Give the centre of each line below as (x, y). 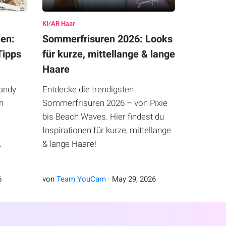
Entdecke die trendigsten (88, 90)
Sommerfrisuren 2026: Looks (107, 39)
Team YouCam (81, 179)
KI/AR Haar (59, 24)
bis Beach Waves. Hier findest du (103, 117)
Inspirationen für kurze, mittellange (106, 130)
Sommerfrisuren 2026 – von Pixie (105, 103)
